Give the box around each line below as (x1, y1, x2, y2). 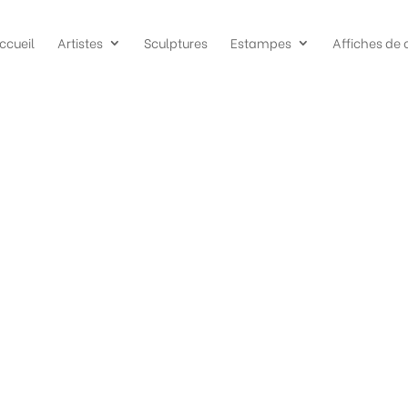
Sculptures (143, 33, 208, 52)
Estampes (229, 33, 291, 52)
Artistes (56, 33, 103, 52)
